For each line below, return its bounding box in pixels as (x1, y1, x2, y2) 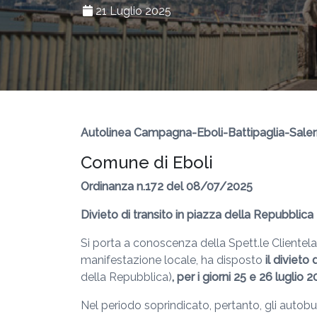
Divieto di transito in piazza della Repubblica (81, 208, 313, 221)
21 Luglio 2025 (93, 4, 171, 18)
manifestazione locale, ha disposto (81, 253, 265, 267)
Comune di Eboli (81, 152, 213, 173)
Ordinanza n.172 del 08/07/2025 (81, 180, 253, 193)
